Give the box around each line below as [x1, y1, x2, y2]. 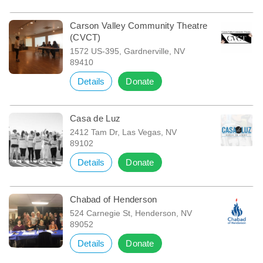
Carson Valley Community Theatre [69, 20, 208, 31]
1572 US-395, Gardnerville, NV [69, 46, 185, 56]
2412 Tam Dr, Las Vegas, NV [69, 127, 177, 137]
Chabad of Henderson [69, 194, 157, 204]
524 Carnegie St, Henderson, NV [69, 208, 192, 218]
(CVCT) [69, 32, 101, 42]
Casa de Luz [69, 113, 121, 123]
